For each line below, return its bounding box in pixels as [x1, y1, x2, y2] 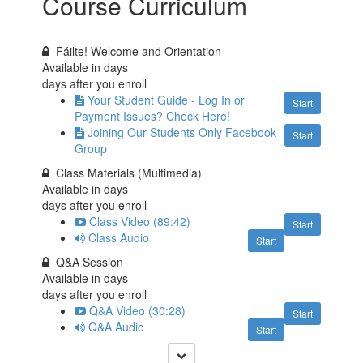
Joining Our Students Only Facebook [88, 124, 277, 141]
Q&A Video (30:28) [89, 302, 186, 319]
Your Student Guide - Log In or [88, 92, 246, 109]
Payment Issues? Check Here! [75, 108, 231, 125]
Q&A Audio [88, 318, 145, 335]
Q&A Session [56, 254, 124, 271]
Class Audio [88, 229, 150, 246]
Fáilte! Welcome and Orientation [56, 43, 222, 60]
